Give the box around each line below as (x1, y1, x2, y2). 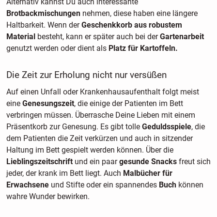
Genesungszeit (22, 98, 74, 108)
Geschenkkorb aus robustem (81, 20, 182, 30)
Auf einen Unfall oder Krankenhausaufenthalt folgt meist (6, 87, 199, 96)
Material (6, 32, 37, 42)
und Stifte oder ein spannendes (48, 180, 159, 189)
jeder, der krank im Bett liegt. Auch (6, 168, 121, 178)
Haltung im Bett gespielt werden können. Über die (6, 145, 173, 155)
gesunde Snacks (117, 156, 177, 166)
